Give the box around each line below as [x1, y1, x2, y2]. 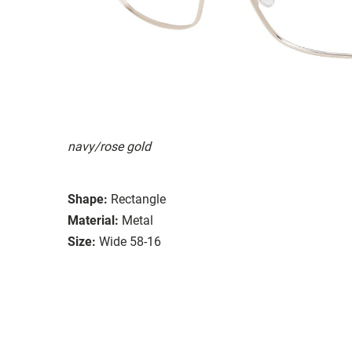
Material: [68, 212, 119, 228]
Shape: [68, 191, 108, 207]
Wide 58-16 [99, 233, 161, 249]
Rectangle [111, 191, 166, 207]
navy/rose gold [68, 138, 151, 154]
